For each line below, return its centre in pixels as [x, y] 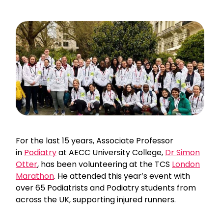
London [186, 164]
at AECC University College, [111, 152]
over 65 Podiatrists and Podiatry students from [106, 188]
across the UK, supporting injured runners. [96, 200]
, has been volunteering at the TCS [105, 164]
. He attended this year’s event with [122, 176]
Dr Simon [182, 152]
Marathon [35, 176]
